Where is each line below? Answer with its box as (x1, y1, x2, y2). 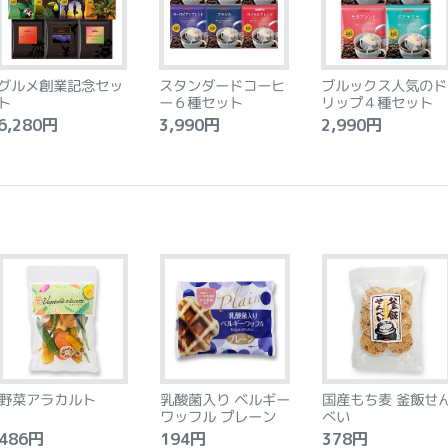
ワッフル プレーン (160, 406, 277, 427)
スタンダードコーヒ (158, 75, 286, 96)
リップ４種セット (320, 92, 434, 113)
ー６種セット (158, 92, 244, 113)
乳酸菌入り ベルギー (160, 389, 291, 410)
